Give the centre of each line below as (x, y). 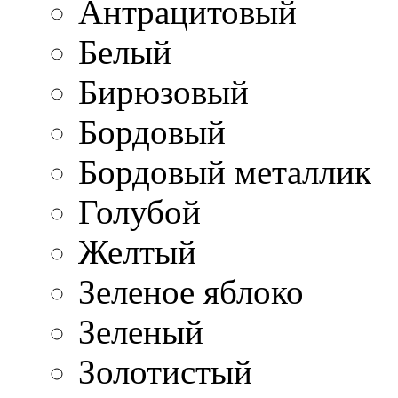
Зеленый (141, 332)
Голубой (139, 212)
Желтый (137, 252)
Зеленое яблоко (191, 292)
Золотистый (165, 372)
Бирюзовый (163, 92)
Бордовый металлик (225, 172)
